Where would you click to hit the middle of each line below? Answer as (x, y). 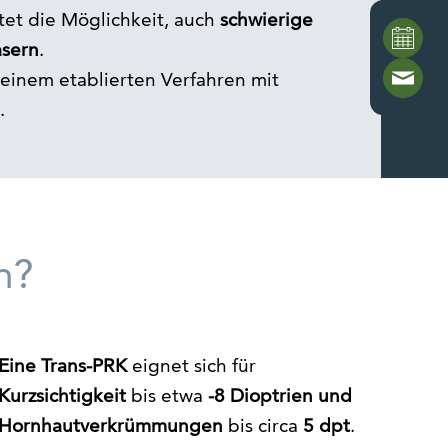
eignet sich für (192, 366)
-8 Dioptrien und (280, 396)
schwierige (267, 20)
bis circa (263, 426)
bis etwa (167, 396)
